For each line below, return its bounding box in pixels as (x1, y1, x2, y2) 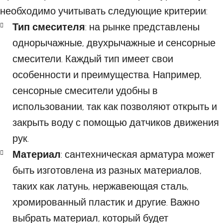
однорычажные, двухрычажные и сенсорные (12, 37, 216, 49)
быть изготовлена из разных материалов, (12, 164, 202, 177)
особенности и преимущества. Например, (12, 69, 202, 81)
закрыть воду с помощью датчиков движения (12, 116, 219, 129)
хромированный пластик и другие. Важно (12, 196, 200, 209)
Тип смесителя (12, 21, 85, 33)
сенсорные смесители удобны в (12, 85, 158, 97)
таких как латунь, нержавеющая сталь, (12, 180, 189, 193)
